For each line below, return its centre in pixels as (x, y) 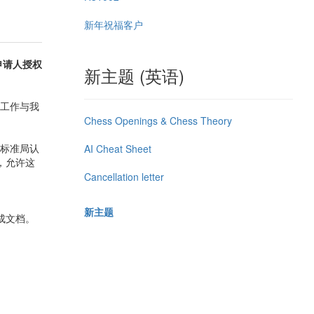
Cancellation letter (124, 176)
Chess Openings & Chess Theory (158, 120)
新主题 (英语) (134, 75)
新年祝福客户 (113, 24)
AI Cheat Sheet (117, 148)
